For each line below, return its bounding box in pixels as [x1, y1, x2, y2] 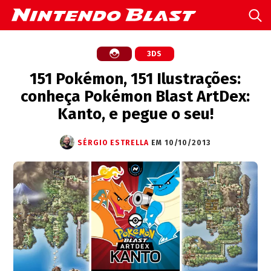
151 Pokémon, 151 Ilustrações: [30, 70, 241, 88]
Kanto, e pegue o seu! [57, 105, 214, 123]
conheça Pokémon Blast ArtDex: [21, 87, 250, 106]
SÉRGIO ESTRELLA [77, 139, 149, 147]
